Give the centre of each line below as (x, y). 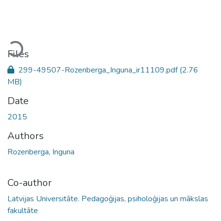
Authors (26, 136)
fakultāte (23, 210)
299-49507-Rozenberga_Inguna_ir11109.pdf (98, 70)
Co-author (30, 183)
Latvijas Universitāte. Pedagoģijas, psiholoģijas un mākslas (108, 199)
